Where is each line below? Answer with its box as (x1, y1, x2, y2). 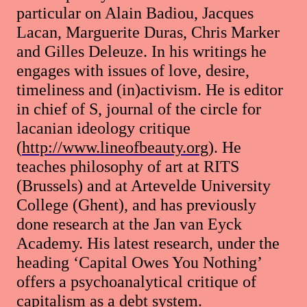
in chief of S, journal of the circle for (16, 100, 261, 119)
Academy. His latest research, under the (16, 234, 280, 253)
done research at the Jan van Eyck (16, 215, 242, 234)
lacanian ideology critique (16, 119, 191, 138)
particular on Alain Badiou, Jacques (16, 4, 254, 23)
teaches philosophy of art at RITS (16, 158, 239, 176)
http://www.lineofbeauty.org (22, 138, 208, 157)
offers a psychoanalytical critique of (16, 273, 256, 291)
